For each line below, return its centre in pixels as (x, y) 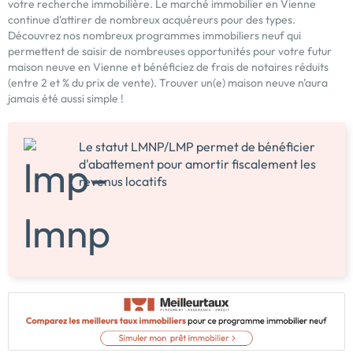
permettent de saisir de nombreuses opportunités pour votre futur (170, 51)
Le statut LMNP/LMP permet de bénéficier (197, 146)
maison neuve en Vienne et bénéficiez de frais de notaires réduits (168, 67)
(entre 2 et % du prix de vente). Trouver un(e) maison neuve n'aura (168, 82)
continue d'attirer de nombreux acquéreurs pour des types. (152, 19)
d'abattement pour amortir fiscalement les (197, 163)
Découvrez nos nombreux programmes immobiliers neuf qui (154, 35)
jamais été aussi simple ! (66, 98)
